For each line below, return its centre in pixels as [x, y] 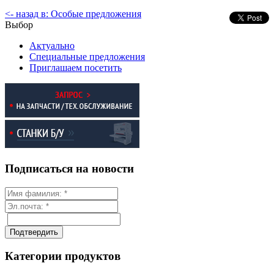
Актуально [52, 46]
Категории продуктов [63, 256]
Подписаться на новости [69, 168]
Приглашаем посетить [76, 68]
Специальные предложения [87, 57]
